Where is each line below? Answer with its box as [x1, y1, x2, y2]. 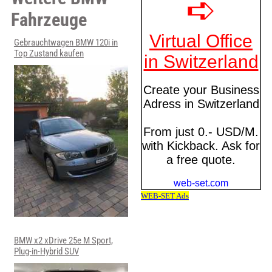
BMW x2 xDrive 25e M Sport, [13, 235, 113, 246]
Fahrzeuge [10, 9, 87, 31]
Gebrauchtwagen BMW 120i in [13, 37, 118, 49]
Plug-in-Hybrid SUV [13, 246, 79, 257]
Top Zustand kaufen [13, 48, 84, 59]
